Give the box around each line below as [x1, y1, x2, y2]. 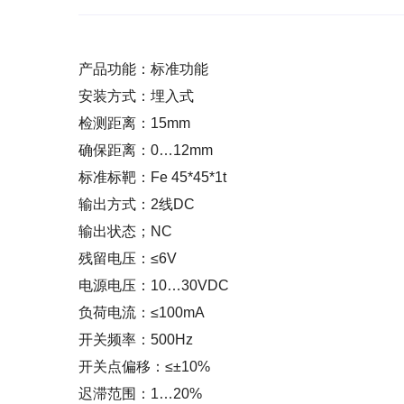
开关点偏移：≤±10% [78, 359, 210, 374]
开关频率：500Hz [78, 332, 193, 347]
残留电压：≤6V [78, 251, 177, 266]
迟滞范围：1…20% [78, 386, 202, 401]
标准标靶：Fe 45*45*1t [78, 170, 226, 185]
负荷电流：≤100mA [78, 305, 205, 320]
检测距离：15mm [78, 115, 190, 131]
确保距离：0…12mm [78, 142, 213, 158]
